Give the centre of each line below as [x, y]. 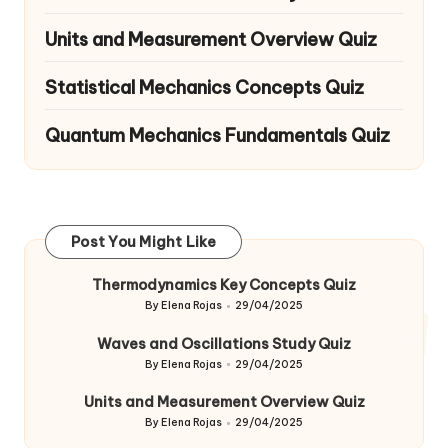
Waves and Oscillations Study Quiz [224, 343]
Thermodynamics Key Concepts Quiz [224, 285]
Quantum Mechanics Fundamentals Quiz [217, 135]
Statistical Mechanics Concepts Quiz [204, 87]
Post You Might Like [143, 242]
